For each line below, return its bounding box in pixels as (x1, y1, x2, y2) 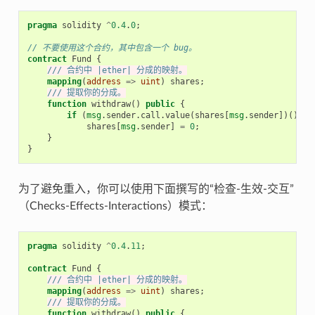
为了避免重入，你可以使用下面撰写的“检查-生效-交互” (18, 183, 294, 195)
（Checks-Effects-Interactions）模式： (18, 200, 212, 212)
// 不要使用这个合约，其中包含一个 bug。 (27, 42, 197, 53)
